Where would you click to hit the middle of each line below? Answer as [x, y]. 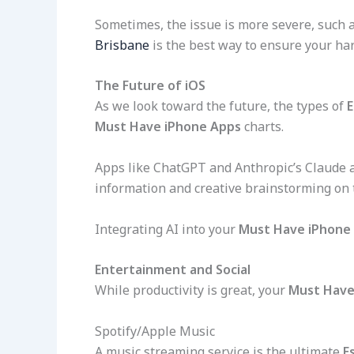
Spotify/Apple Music [155, 331]
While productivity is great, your [192, 290]
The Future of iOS [150, 86]
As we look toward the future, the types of [221, 106]
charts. [262, 127]
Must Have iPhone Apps [168, 127]
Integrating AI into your [167, 229]
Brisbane [122, 45]
